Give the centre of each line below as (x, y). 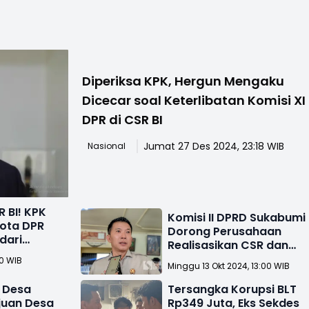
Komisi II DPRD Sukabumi (237, 217)
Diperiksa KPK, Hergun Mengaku (183, 81)
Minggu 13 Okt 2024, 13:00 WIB (229, 266)
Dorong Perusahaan (225, 231)
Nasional (107, 146)
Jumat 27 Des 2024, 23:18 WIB (214, 146)
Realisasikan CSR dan (228, 245)
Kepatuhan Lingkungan (233, 259)
